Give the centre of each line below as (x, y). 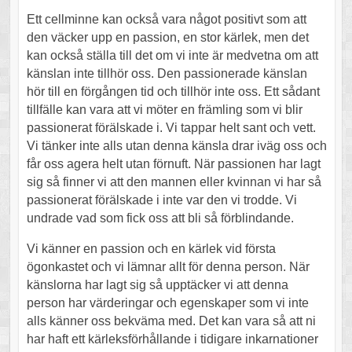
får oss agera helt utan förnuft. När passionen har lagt (173, 163)
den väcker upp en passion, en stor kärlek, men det (167, 37)
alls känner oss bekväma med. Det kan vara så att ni (171, 321)
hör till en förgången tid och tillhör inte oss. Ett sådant (173, 91)
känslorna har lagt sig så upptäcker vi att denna (157, 284)
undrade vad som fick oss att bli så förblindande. (160, 218)
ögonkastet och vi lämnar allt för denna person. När (168, 266)
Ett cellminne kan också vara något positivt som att (166, 19)
